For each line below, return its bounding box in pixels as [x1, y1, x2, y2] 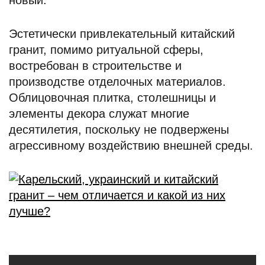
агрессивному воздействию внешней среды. [9, 139, 253, 152]
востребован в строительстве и [9, 59, 182, 72]
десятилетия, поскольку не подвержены [9, 123, 229, 136]
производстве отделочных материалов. [9, 75, 226, 88]
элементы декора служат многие [9, 107, 189, 120]
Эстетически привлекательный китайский [9, 27, 235, 40]
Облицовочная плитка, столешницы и [9, 91, 216, 104]
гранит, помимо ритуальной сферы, [9, 43, 203, 56]
